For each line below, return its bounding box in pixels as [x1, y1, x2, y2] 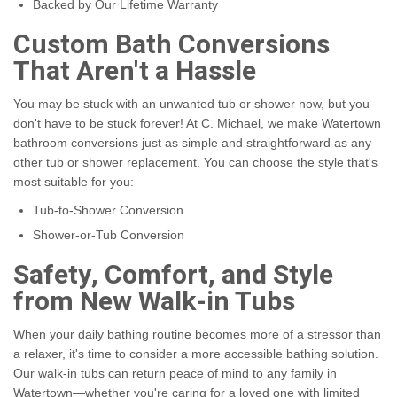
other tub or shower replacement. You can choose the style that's [13, 155, 378, 170]
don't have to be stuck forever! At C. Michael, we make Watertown [13, 116, 381, 131]
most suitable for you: [13, 175, 134, 190]
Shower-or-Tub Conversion [33, 228, 184, 243]
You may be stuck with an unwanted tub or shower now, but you [13, 97, 370, 112]
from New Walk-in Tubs [13, 283, 295, 323]
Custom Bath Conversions [13, 26, 330, 66]
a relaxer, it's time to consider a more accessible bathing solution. [13, 346, 378, 362]
